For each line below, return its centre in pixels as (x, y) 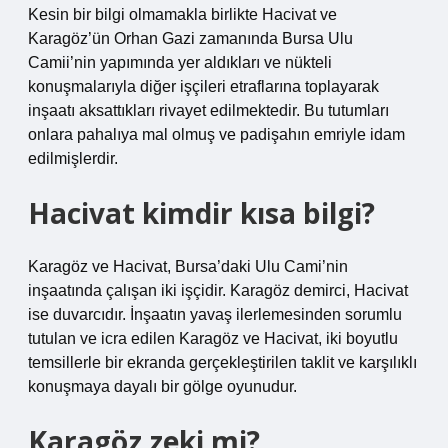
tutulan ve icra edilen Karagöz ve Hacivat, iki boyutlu (213, 338)
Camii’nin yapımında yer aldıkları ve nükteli (180, 62)
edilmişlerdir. (73, 158)
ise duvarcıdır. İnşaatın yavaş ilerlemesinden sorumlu (215, 314)
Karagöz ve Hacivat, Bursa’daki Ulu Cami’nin (188, 266)
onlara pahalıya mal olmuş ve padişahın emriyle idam (216, 134)
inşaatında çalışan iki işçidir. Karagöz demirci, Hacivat (218, 290)
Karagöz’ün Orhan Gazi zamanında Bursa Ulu (190, 38)
